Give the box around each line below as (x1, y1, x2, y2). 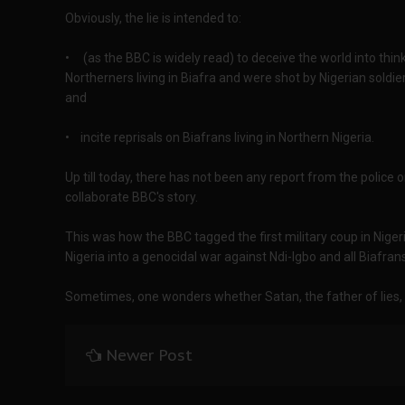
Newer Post (106, 345, 193, 365)
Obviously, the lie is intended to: (65, 11, 241, 25)
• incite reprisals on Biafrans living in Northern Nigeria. (65, 130, 374, 145)
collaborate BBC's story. (65, 190, 198, 204)
